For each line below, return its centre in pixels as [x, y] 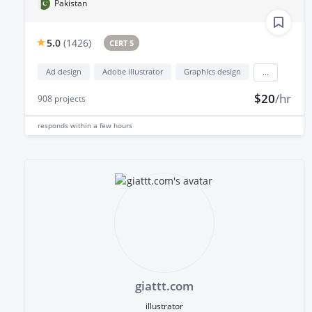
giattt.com [164, 286]
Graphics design [212, 71]
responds [54, 125]
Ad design [64, 71]
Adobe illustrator [133, 71]
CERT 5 [122, 42]
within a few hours [101, 125]
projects [69, 98]
